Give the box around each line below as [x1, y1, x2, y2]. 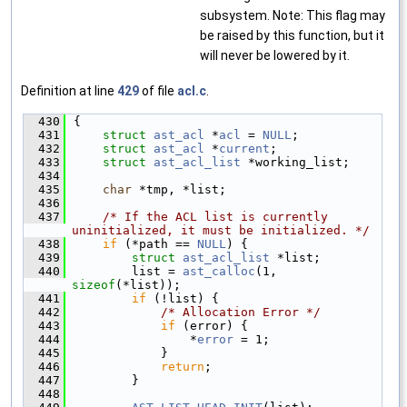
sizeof [72, 277, 115, 292]
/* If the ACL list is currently [103, 209, 328, 223]
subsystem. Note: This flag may [200, 7, 385, 23]
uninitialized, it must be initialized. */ [72, 223, 370, 237]
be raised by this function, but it [200, 27, 384, 43]
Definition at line [21, 83, 117, 98]
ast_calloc [183, 263, 255, 278]
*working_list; [241, 154, 350, 169]
